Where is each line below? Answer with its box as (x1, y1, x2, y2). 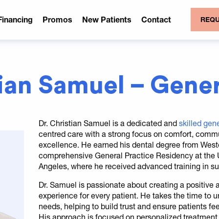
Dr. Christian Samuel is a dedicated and (38, 118, 179, 128)
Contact (141, 15, 171, 24)
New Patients (82, 15, 131, 24)
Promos (43, 15, 72, 24)
